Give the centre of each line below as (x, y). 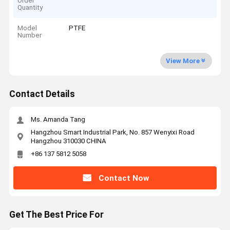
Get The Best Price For (56, 215)
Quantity (30, 7)
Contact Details (42, 94)
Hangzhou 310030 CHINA (68, 141)
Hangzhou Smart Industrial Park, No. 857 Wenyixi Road (112, 132)
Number (30, 35)
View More (183, 61)
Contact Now (123, 178)
